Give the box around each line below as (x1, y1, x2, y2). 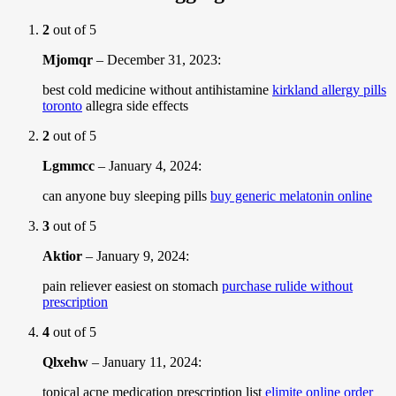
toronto (42, 97, 82, 113)
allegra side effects (82, 97, 188, 113)
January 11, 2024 (103, 354, 198, 369)
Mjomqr (42, 51, 93, 67)
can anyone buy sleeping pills (42, 187, 210, 203)
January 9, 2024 (96, 247, 186, 263)
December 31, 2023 (107, 51, 217, 67)
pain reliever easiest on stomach (42, 278, 222, 293)
